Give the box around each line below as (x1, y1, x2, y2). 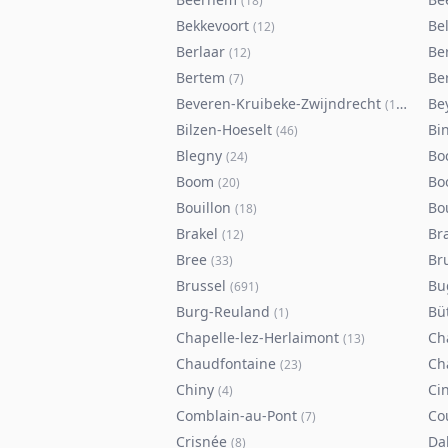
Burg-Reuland (176, 302, 270, 321)
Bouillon (176, 198, 231, 217)
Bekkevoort (176, 16, 249, 35)
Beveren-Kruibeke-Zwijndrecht (176, 94, 381, 113)
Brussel (176, 276, 226, 295)
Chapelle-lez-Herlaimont (176, 328, 339, 347)
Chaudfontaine (176, 354, 276, 373)
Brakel (176, 224, 218, 243)
